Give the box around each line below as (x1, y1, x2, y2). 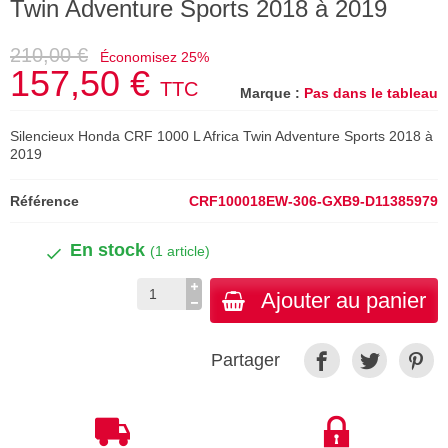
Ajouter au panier (261, 288, 426, 313)
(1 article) (150, 243, 210, 259)
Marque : (240, 85, 300, 101)
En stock (70, 240, 150, 260)
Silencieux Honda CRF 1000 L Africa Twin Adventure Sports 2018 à (10, 128, 433, 144)
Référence (10, 193, 79, 209)
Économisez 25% (100, 49, 209, 65)
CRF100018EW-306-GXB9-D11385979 (189, 193, 438, 209)
